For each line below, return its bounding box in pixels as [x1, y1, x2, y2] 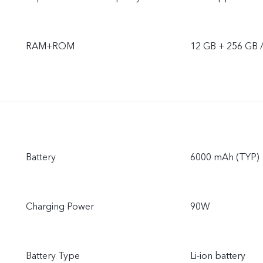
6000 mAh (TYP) [190, 151, 259, 164]
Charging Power [26, 200, 94, 213]
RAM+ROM [26, 40, 75, 53]
